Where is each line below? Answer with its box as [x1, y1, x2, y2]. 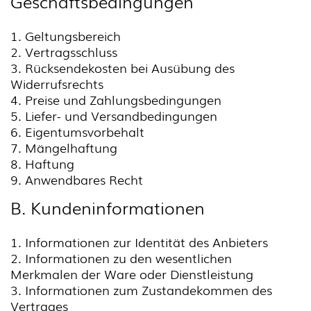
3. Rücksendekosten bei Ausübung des [10, 58, 235, 76]
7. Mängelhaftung [10, 138, 117, 156]
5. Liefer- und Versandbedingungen [10, 106, 217, 124]
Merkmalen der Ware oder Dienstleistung [10, 264, 253, 283]
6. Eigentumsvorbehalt [10, 122, 144, 140]
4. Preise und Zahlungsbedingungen [10, 90, 221, 108]
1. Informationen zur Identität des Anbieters [10, 233, 268, 251]
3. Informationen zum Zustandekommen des [10, 280, 272, 299]
